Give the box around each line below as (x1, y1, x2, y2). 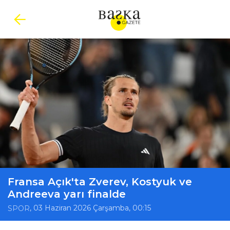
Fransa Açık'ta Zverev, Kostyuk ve (8, 176, 192, 188)
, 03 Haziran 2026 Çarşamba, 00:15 (30, 203, 151, 213)
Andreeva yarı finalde (8, 188, 126, 200)
